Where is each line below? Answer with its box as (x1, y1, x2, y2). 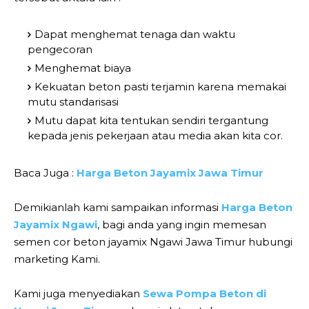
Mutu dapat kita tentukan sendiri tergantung (34, 113, 268, 127)
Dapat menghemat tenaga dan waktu (34, 27, 235, 41)
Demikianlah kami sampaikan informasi (14, 200, 221, 214)
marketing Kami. (14, 252, 100, 266)
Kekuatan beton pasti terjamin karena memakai (34, 79, 286, 93)
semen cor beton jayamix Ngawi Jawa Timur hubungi (14, 235, 292, 248)
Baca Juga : (14, 166, 77, 179)
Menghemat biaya (34, 61, 131, 74)
